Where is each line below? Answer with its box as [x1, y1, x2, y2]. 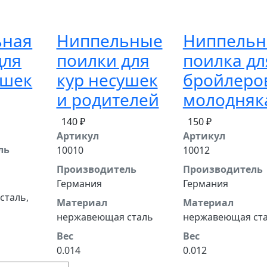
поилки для [56, 49, 150, 72]
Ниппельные [56, 29, 163, 52]
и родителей [56, 88, 159, 111]
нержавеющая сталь [56, 210, 153, 223]
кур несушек [56, 69, 158, 91]
